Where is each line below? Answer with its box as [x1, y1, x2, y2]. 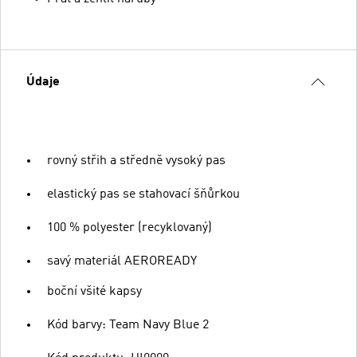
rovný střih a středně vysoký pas [47, 154, 226, 167]
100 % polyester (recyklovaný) [47, 221, 212, 234]
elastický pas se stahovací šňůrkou [47, 187, 240, 201]
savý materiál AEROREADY [47, 254, 197, 268]
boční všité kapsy [47, 284, 142, 298]
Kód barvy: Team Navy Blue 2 [47, 318, 209, 331]
